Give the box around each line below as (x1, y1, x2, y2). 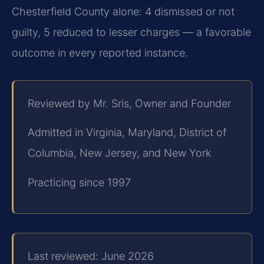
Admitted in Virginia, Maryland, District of (28, 126, 226, 139)
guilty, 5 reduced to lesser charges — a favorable (12, 26, 251, 39)
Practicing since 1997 (28, 176, 131, 189)
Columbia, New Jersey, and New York (28, 147, 211, 160)
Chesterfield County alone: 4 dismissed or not (12, 5, 235, 18)
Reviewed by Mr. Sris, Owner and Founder (28, 97, 231, 110)
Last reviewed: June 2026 (28, 249, 154, 262)
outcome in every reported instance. (12, 47, 188, 60)
